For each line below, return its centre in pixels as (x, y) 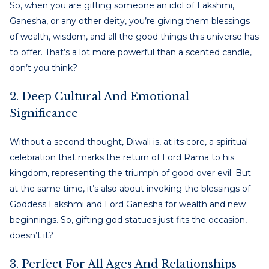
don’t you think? (44, 68)
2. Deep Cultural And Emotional (99, 96)
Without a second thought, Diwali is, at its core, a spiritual (129, 141)
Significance (44, 113)
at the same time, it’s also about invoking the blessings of (130, 188)
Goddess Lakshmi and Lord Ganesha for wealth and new (128, 204)
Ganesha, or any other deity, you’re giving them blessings (130, 21)
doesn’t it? (32, 235)
